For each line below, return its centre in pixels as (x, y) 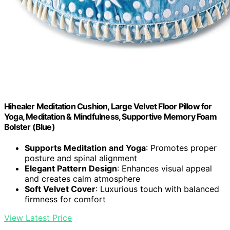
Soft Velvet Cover (60, 189)
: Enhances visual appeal (165, 169)
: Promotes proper (181, 148)
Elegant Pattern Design (71, 169)
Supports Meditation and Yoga (85, 148)
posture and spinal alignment (81, 158)
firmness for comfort (65, 199)
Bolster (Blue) (30, 127)
